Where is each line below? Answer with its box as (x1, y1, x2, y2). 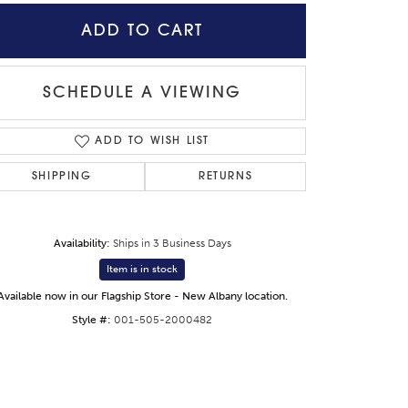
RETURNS (199, 171, 253, 183)
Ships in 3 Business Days (112, 237, 231, 250)
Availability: (53, 237, 110, 250)
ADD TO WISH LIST (95, 136, 209, 148)
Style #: (72, 313, 111, 327)
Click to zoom (164, 301, 230, 318)
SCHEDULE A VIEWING (43, 85, 241, 101)
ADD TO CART (81, 23, 203, 39)
